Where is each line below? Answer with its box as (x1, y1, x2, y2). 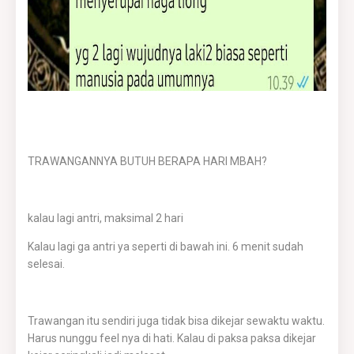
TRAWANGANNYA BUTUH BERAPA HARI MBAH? (28, 155, 267, 168)
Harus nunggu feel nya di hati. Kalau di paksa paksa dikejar (28, 332, 316, 345)
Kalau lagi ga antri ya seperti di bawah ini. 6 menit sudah (28, 240, 303, 253)
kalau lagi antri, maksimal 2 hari (28, 212, 183, 224)
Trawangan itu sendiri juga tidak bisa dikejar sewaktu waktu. (28, 314, 325, 327)
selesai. (28, 258, 65, 270)
